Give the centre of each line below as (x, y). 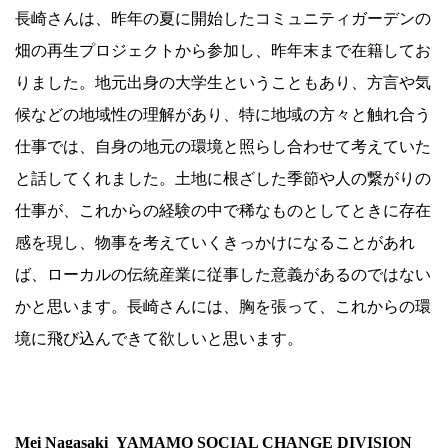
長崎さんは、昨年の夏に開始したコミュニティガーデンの (223, 19)
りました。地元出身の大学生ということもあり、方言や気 (223, 83)
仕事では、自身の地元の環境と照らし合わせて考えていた (223, 147)
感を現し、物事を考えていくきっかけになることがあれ (215, 243)
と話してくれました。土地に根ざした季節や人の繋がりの (223, 179)
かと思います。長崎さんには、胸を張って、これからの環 (223, 307)
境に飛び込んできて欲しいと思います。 (159, 339)
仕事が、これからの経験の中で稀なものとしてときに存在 (223, 211)
